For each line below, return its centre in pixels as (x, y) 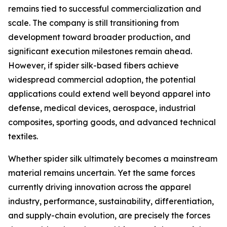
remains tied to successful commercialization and (105, 9)
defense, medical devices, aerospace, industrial (102, 108)
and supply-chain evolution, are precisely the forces (109, 215)
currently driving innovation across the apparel (100, 187)
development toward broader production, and (99, 37)
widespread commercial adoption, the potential (102, 80)
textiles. (23, 136)
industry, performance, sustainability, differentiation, (111, 201)
